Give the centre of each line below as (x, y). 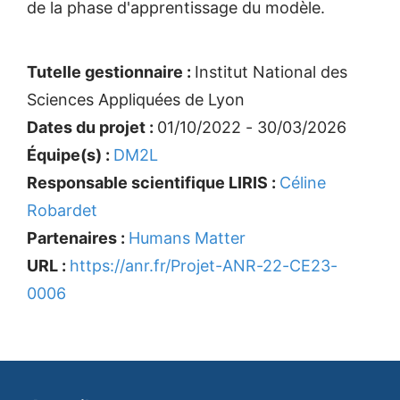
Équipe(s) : (70, 155)
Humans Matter (187, 238)
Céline (303, 183)
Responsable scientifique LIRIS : (153, 183)
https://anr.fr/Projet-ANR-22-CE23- (204, 266)
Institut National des (271, 72)
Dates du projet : (92, 127)
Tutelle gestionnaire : (111, 72)
